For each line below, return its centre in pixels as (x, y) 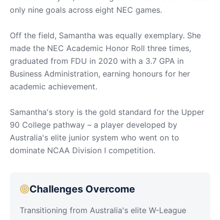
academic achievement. (54, 86)
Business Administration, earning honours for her (100, 74)
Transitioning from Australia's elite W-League (103, 210)
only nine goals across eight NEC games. (86, 10)
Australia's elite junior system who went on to (95, 137)
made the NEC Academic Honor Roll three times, (100, 48)
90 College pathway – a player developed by (94, 125)
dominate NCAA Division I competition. (82, 150)
